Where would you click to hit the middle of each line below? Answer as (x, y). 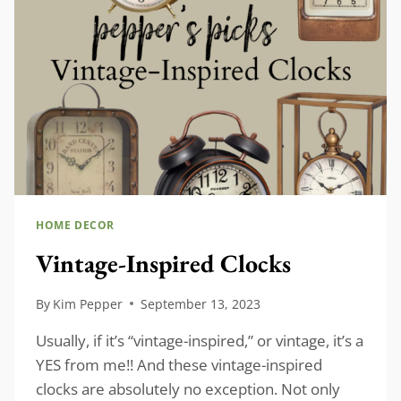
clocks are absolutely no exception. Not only (188, 388)
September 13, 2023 (201, 303)
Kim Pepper (88, 303)
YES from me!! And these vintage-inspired (179, 364)
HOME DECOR (75, 225)
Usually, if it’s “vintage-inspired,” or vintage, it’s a (200, 340)
